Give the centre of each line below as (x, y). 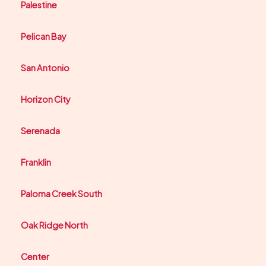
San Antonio (45, 68)
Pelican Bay (44, 37)
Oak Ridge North (54, 225)
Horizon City (46, 99)
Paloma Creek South (61, 194)
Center (35, 257)
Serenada (40, 131)
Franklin (36, 162)
